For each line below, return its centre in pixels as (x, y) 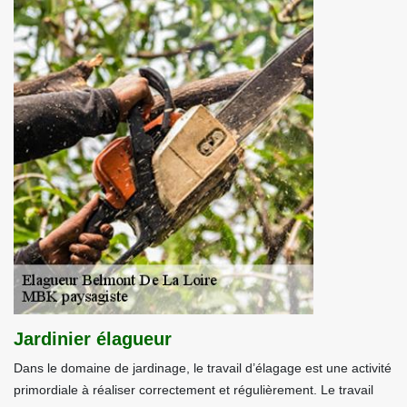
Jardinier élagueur (93, 339)
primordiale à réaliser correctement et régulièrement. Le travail (194, 390)
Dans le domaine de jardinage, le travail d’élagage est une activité (203, 368)
